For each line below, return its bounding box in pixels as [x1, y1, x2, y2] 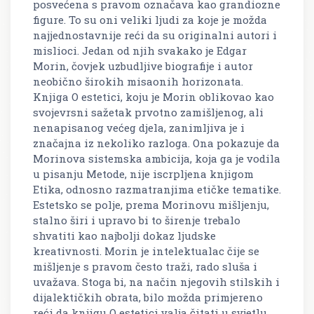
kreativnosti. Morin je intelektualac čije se [33, 243, 259, 258]
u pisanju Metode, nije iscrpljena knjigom [33, 166, 254, 181]
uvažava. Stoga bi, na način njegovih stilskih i [33, 274, 280, 289]
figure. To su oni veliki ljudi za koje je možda [33, 12, 267, 27]
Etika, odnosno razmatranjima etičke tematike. [33, 182, 281, 196]
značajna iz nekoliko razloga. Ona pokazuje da [33, 135, 280, 150]
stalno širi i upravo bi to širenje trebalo [33, 212, 240, 227]
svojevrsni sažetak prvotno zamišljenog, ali [33, 104, 264, 119]
